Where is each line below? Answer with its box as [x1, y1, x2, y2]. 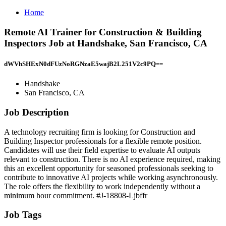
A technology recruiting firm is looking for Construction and [4, 127, 195, 136]
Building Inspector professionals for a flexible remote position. [4, 136, 202, 145]
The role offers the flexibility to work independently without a [4, 182, 200, 191]
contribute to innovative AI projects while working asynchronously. [4, 173, 218, 182]
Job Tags [4, 209, 41, 220]
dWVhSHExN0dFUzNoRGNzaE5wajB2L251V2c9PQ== [4, 60, 163, 68]
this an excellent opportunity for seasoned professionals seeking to [4, 163, 213, 173]
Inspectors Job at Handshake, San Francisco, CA [4, 37, 207, 48]
